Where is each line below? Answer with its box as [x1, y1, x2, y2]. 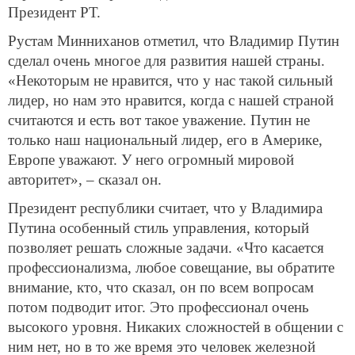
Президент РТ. [8, 4, 101, 21]
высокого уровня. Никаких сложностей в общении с [8, 318, 343, 335]
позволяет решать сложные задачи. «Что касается [8, 239, 324, 256]
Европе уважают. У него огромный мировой [8, 151, 294, 168]
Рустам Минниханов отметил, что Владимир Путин [8, 32, 339, 49]
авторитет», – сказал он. [8, 170, 162, 188]
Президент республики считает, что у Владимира [8, 199, 323, 216]
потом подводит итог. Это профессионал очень [8, 298, 309, 315]
